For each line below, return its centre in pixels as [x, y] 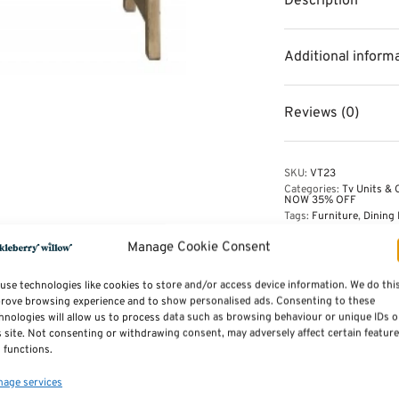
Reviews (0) [322, 113]
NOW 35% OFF [320, 200]
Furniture [335, 216]
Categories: [313, 190]
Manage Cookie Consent [199, 248]
